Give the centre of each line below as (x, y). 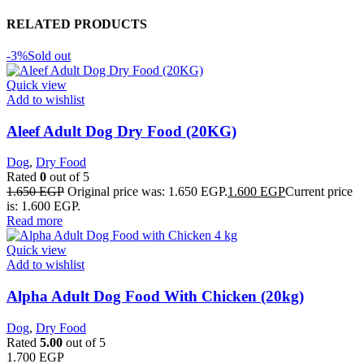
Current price (319, 192)
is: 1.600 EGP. (43, 206)
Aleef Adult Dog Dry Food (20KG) (121, 131)
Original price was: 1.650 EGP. (147, 192)
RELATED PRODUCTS (77, 24)
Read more (35, 221)
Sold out (49, 55)
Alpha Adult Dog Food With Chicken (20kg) (155, 297)
